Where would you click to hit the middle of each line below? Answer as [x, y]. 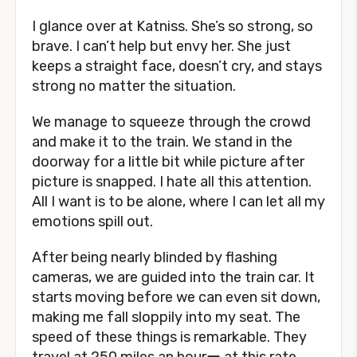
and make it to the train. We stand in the [162, 142]
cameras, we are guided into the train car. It [173, 277]
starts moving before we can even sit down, [176, 297]
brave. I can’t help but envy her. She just [161, 46]
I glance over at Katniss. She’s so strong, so [173, 26]
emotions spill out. [92, 222]
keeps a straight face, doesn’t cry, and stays [177, 66]
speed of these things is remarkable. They [169, 337]
